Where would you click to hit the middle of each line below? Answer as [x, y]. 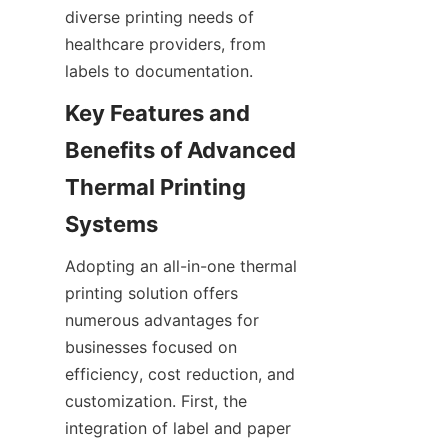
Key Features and [157, 113]
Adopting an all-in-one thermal [181, 266]
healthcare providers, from [165, 44]
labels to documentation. [159, 71]
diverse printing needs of [159, 17]
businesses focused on [151, 347]
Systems [111, 224]
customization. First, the [156, 401]
